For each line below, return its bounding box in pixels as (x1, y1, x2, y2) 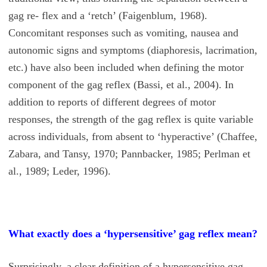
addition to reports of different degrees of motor (8, 95, 216, 108)
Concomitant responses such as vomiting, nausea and (8, 26, 238, 39)
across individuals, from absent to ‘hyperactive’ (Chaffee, (8, 130, 257, 142)
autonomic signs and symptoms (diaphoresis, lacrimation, (8, 44, 257, 56)
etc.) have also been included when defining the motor (8, 61, 244, 73)
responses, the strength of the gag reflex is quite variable (8, 113, 253, 125)
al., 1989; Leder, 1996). (8, 164, 111, 177)
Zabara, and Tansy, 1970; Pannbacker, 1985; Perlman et (8, 147, 250, 160)
